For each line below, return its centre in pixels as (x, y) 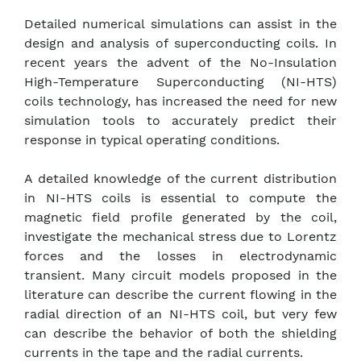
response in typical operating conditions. (152, 140)
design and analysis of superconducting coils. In (180, 44)
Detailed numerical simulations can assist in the (180, 24)
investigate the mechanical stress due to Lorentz (180, 237)
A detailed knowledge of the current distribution (180, 179)
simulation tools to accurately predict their (180, 121)
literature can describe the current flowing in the (180, 295)
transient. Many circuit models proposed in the (180, 276)
